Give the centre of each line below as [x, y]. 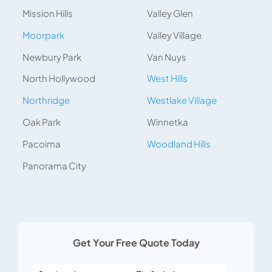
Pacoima [42, 143]
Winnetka [167, 121]
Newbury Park [52, 56]
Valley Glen [170, 13]
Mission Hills [48, 13]
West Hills [167, 78]
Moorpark [44, 35]
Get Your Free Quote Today [136, 242]
